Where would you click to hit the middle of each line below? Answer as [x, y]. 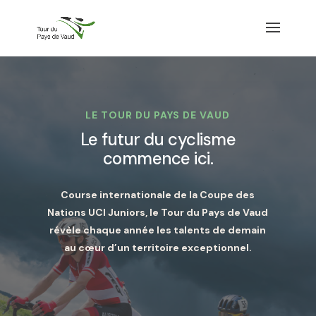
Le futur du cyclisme [158, 139]
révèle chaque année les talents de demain [158, 230]
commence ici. [158, 158]
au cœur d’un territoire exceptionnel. [158, 247]
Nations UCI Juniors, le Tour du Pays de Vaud [158, 212]
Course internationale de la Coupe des [158, 194]
